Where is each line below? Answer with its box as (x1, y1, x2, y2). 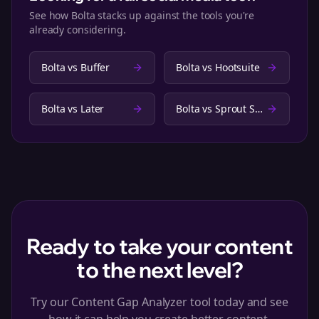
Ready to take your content (26, 233, 293, 260)
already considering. (29, 23, 126, 36)
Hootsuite (214, 61, 260, 74)
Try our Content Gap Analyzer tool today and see (31, 294, 288, 310)
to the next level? (76, 256, 243, 283)
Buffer (80, 61, 110, 74)
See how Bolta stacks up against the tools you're (29, 9, 255, 22)
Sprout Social (214, 102, 255, 115)
